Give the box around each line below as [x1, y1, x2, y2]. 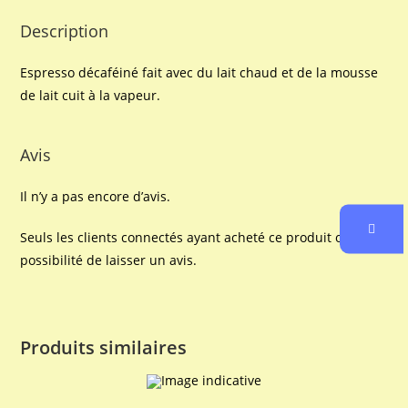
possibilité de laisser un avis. [20, 250, 198, 269]
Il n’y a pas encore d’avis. [20, 187, 171, 205]
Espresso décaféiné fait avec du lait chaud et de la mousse [20, 63, 379, 81]
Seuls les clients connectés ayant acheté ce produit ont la [20, 228, 371, 246]
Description [20, 19, 109, 42]
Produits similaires [20, 334, 188, 360]
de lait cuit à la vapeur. [20, 86, 161, 104]
